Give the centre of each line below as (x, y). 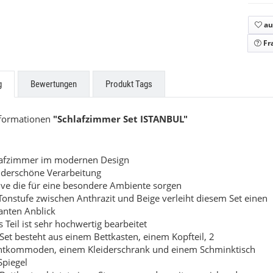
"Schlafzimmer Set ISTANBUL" (120, 119)
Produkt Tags (129, 84)
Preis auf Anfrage (189, 36)
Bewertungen (54, 84)
